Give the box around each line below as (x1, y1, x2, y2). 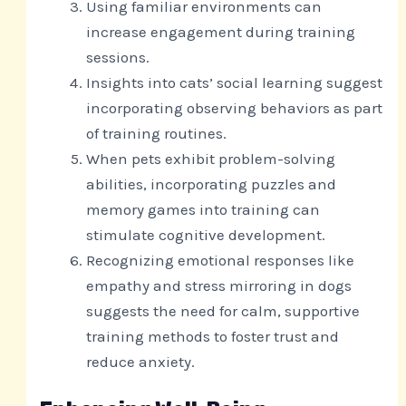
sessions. (86, 47, 150, 66)
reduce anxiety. (86, 352, 196, 371)
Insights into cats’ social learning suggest (86, 72, 383, 92)
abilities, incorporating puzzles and (86, 174, 337, 193)
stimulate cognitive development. (86, 225, 326, 244)
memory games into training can (86, 199, 321, 218)
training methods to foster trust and (86, 326, 340, 345)
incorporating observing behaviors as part (86, 98, 383, 117)
